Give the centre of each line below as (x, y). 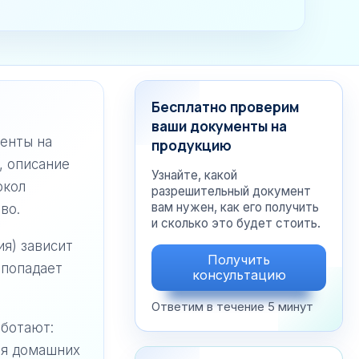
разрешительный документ (231, 191)
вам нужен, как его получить (235, 207)
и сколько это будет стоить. (236, 223)
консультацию (239, 275)
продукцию (192, 145)
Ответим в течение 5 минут (232, 307)
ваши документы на (219, 126)
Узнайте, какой (194, 175)
